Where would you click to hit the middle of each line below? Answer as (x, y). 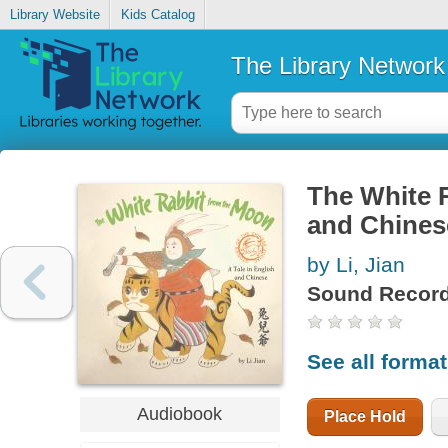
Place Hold (364, 416)
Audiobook (180, 413)
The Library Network (337, 65)
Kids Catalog (157, 15)
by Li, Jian (355, 265)
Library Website (54, 15)
